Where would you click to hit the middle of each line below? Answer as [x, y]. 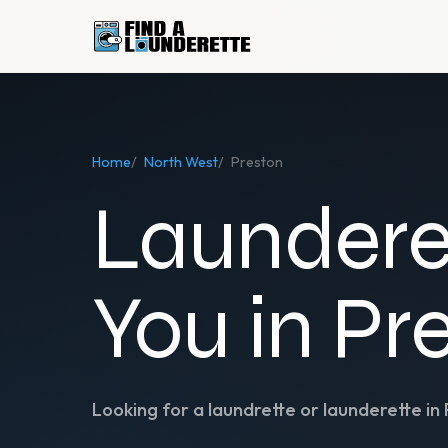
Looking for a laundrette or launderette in [268, 409]
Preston [257, 162]
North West [181, 162]
